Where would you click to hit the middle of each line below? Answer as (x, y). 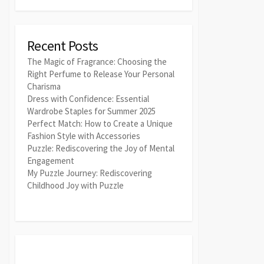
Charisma (44, 86)
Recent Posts (63, 45)
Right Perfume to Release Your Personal (101, 74)
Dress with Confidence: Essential (88, 98)
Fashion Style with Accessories (84, 136)
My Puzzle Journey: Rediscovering (90, 173)
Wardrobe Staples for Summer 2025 (91, 111)
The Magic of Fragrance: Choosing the (97, 61)
